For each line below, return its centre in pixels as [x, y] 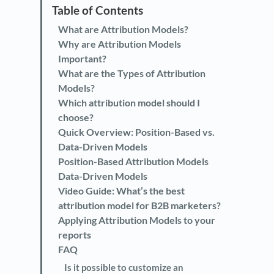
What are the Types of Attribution [132, 73]
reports [75, 235]
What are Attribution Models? [123, 29]
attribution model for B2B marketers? [139, 206]
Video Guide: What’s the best [121, 191]
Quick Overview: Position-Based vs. [136, 132]
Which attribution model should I [129, 103]
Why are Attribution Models [120, 44]
